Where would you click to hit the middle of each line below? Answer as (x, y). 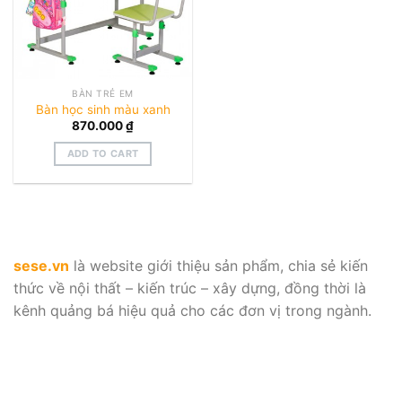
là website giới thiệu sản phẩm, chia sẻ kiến (218, 265)
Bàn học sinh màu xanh (103, 109)
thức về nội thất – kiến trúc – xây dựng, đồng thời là (190, 288)
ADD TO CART (103, 153)
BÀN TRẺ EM (103, 94)
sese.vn (41, 265)
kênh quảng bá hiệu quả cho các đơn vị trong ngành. (192, 310)
